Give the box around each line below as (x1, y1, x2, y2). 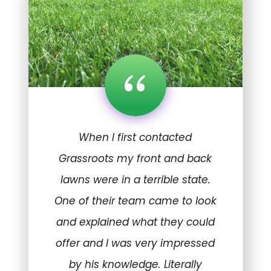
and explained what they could (56, 215, 215, 230)
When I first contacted (79, 130, 192, 145)
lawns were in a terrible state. (60, 172, 211, 188)
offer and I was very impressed (56, 236, 215, 251)
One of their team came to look (54, 194, 217, 209)
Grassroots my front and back (59, 151, 212, 166)
